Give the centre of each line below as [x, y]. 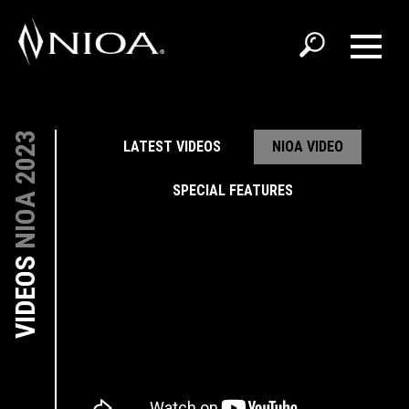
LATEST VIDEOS [172, 147]
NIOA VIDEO [307, 147]
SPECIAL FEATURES [233, 190]
